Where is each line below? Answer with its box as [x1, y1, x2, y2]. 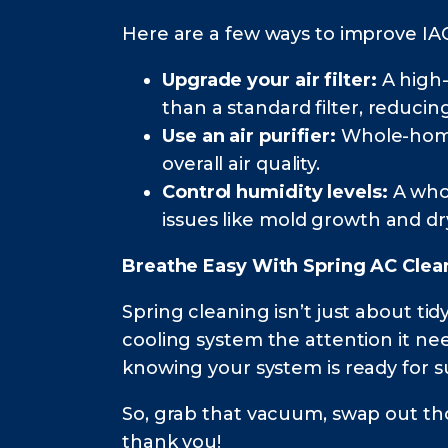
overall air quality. [162, 153, 320, 176]
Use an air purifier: [162, 125, 336, 148]
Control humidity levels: [162, 181, 388, 204]
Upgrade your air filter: [162, 69, 382, 92]
